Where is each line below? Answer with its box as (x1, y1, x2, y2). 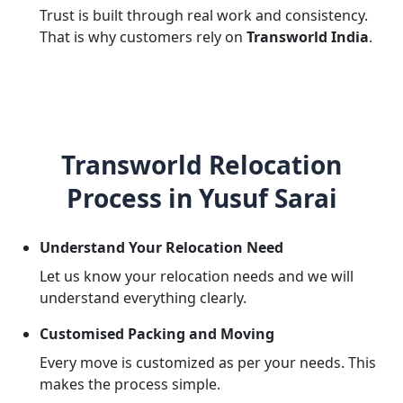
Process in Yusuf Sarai (66, 181, 337, 215)
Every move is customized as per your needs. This (40, 353, 376, 372)
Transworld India (246, 27, 369, 47)
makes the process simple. (40, 374, 220, 394)
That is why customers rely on (40, 27, 246, 47)
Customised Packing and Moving (40, 324, 274, 344)
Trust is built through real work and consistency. (40, 5, 368, 25)
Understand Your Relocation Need (40, 237, 283, 257)
